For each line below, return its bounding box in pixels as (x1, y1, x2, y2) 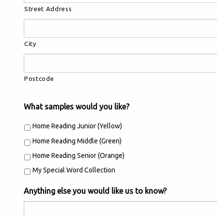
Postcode (24, 75, 54, 82)
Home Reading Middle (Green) (32, 137, 122, 145)
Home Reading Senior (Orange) (32, 152, 124, 160)
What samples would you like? (24, 102, 129, 111)
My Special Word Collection (32, 166, 115, 174)
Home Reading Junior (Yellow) (32, 122, 122, 130)
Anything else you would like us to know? (24, 186, 167, 196)
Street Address (24, 5, 72, 12)
